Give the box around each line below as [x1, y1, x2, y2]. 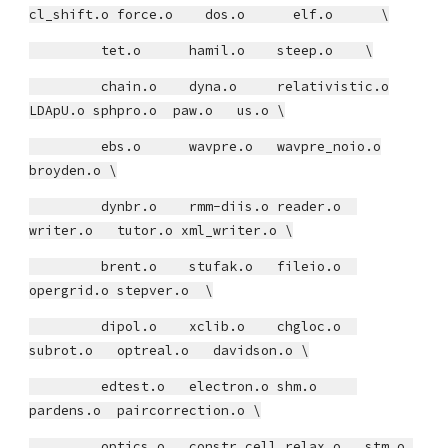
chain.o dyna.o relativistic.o [29, 78, 390, 95]
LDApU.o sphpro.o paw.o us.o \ [29, 102, 286, 119]
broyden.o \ [29, 162, 118, 179]
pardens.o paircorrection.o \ [29, 402, 262, 419]
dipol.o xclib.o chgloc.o [29, 318, 358, 335]
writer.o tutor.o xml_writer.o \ [29, 222, 294, 239]
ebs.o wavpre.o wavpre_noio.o [29, 138, 382, 155]
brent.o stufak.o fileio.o [29, 258, 358, 275]
